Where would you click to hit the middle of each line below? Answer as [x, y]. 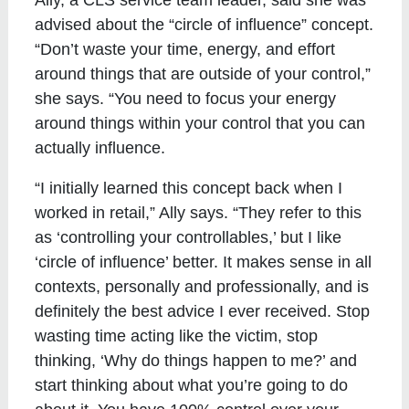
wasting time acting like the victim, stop [177, 336]
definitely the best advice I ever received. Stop [203, 311]
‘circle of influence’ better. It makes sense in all [204, 262]
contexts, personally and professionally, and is [202, 286]
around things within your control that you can [200, 123]
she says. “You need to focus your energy [186, 98]
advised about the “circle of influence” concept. [204, 24]
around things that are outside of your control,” [203, 73]
